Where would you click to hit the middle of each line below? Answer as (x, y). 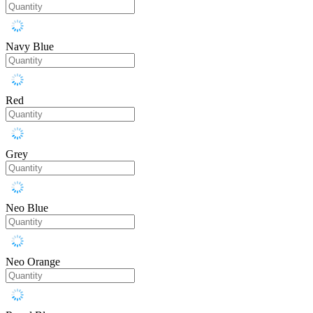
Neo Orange (33, 262)
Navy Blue (30, 47)
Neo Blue (27, 208)
